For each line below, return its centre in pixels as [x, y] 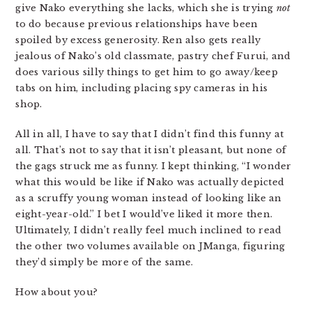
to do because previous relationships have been [137, 24]
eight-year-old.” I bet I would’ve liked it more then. [144, 214]
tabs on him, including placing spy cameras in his [142, 88]
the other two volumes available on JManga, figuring [150, 246]
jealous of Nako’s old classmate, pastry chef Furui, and [153, 56]
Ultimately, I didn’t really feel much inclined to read [149, 230]
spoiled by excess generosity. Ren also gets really [138, 40]
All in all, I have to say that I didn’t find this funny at [150, 134]
